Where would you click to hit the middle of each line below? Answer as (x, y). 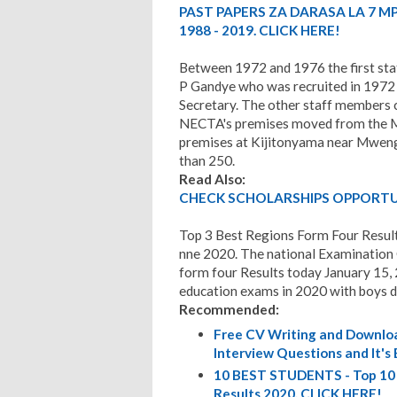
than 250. (207, 160)
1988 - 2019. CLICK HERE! (260, 30)
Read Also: (212, 179)
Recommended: (229, 309)
